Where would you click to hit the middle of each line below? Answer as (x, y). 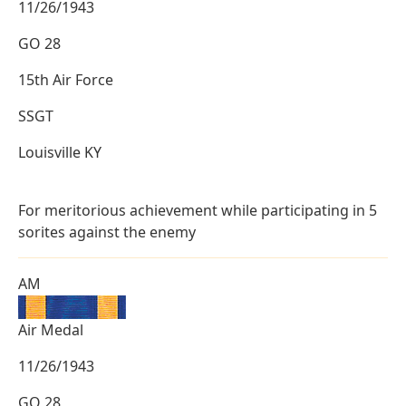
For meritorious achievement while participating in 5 (198, 211)
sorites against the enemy (107, 232)
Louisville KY (60, 153)
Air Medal (51, 330)
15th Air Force (66, 80)
